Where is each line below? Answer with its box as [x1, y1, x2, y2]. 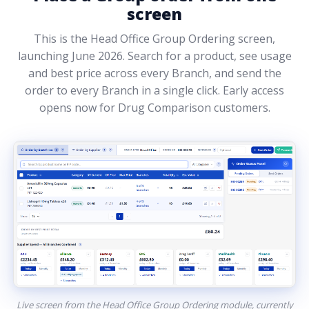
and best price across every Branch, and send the [28, 65, 281, 81]
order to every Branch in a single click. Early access [25, 82, 284, 98]
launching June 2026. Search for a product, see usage [17, 48, 292, 63]
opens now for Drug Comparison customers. [39, 99, 270, 115]
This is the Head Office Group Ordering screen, [34, 30, 275, 46]
